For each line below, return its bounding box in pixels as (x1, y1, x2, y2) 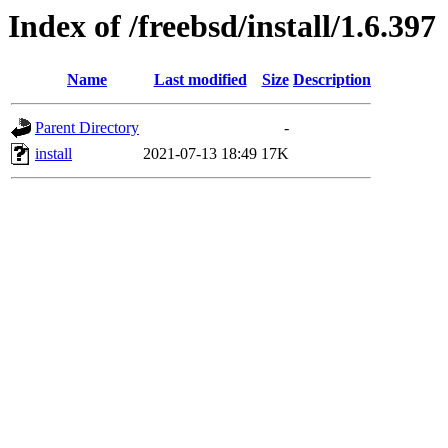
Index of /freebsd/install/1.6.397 (8, 8, 436, 44)
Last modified (153, 71, 247, 89)
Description (293, 71, 371, 89)
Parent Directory (35, 119, 139, 137)
